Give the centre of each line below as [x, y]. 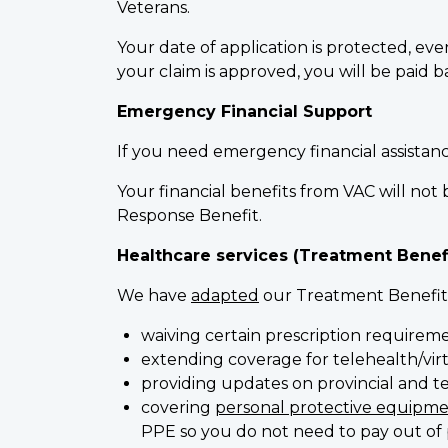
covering [178, 408]
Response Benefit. [189, 216]
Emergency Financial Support [244, 112]
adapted [225, 296]
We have [154, 296]
